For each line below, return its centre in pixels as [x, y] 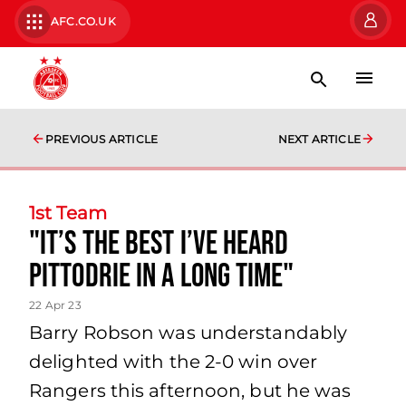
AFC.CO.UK [83, 21]
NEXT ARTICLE [319, 139]
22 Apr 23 [55, 305]
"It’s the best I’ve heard [159, 244]
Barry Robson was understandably [188, 333]
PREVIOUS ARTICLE [102, 139]
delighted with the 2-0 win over [174, 362]
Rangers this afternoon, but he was [190, 391]
